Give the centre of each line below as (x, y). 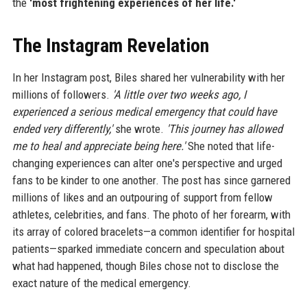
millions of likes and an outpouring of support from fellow (142, 197)
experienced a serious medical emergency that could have (144, 112)
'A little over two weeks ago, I (179, 95)
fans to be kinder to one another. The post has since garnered (151, 180)
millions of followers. (62, 95)
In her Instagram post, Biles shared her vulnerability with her (148, 77)
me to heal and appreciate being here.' (98, 146)
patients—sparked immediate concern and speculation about (148, 249)
